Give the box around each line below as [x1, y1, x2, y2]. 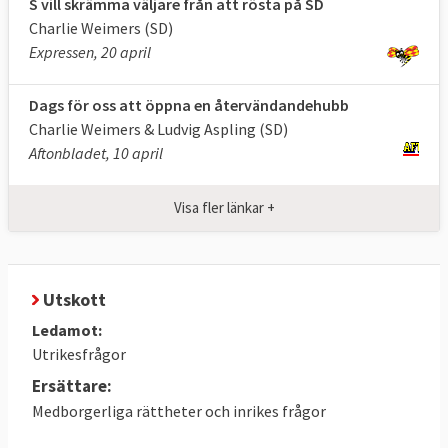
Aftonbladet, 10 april [29, 142, 163, 163]
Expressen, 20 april [29, 41, 151, 62]
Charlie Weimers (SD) [29, 17, 173, 38]
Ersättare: [32, 374, 112, 397]
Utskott [39, 287, 106, 311]
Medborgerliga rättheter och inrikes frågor [32, 400, 326, 421]
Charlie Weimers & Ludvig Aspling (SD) [29, 118, 288, 139]
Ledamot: [32, 319, 102, 340]
